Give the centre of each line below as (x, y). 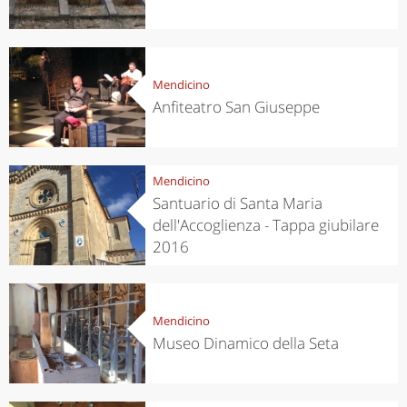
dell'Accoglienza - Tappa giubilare (265, 224)
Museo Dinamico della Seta (245, 342)
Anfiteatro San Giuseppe (236, 106)
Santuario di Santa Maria (237, 203)
